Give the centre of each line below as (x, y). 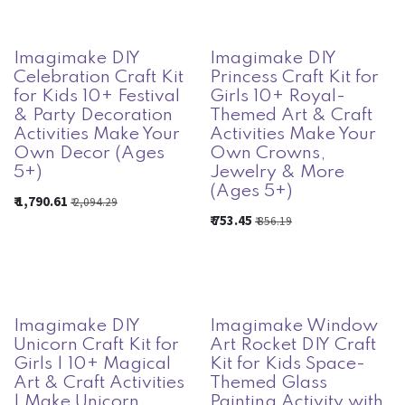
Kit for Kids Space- (287, 365)
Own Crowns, (267, 154)
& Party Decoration (93, 116)
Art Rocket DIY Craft (292, 346)
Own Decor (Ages (89, 154)
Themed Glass (268, 384)
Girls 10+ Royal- (277, 97)
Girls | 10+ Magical (92, 365)
